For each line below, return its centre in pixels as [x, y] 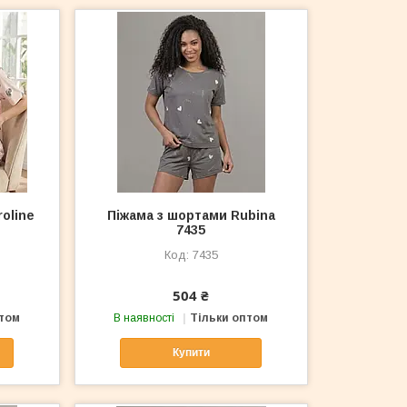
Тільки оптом [229, 318]
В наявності [144, 318]
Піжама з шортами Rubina [191, 215]
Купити [191, 353]
